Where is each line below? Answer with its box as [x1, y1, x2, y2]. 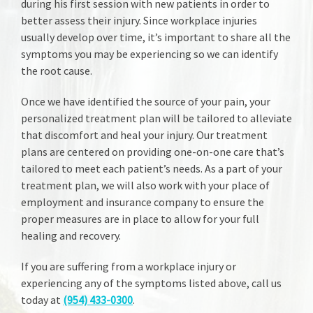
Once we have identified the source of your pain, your [21, 94, 270, 109]
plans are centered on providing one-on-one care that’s [21, 145, 284, 159]
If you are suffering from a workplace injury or [21, 259, 236, 274]
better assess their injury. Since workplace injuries [21, 13, 257, 28]
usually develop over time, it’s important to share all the [21, 30, 291, 45]
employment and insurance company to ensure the [21, 195, 264, 210]
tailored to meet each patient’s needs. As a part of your [21, 161, 282, 176]
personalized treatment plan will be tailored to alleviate [21, 111, 292, 126]
